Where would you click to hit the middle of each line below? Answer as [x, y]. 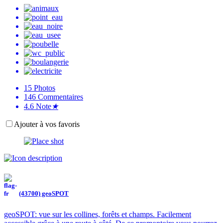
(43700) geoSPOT [44, 193]
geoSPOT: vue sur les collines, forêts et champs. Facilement [98, 214]
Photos [45, 88]
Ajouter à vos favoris [47, 124]
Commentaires [60, 97]
